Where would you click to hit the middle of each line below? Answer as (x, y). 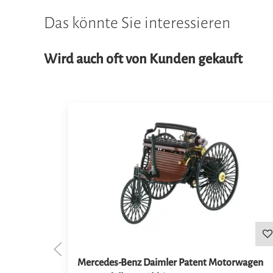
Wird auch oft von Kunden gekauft (143, 59)
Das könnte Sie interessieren (137, 23)
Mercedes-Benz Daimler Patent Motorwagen (171, 263)
